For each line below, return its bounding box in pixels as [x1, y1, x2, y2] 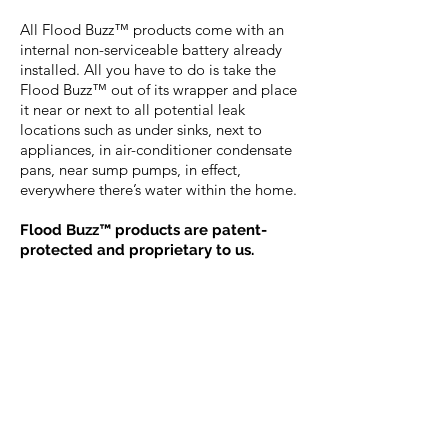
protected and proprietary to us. [20, 241, 254, 259]
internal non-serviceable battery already [20, 40, 282, 59]
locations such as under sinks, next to [20, 120, 262, 139]
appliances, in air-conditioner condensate [20, 140, 292, 159]
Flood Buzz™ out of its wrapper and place [20, 80, 297, 99]
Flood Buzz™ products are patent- [20, 221, 267, 239]
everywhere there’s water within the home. [20, 180, 297, 199]
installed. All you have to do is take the [20, 60, 276, 79]
